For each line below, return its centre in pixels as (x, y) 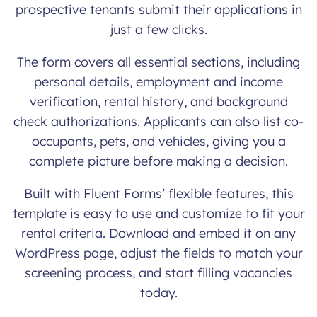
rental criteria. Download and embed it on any (158, 233)
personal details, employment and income (158, 82)
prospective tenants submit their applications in (158, 10)
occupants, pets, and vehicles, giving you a (158, 141)
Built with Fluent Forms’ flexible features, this (158, 194)
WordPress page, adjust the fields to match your (158, 253)
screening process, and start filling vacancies (158, 273)
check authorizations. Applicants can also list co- (158, 121)
